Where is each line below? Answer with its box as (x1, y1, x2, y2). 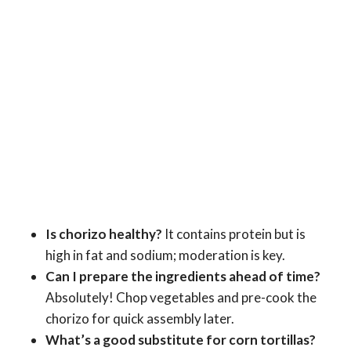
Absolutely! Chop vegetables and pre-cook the (45, 288, 317, 306)
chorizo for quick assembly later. (45, 309, 234, 327)
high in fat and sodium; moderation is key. (45, 246, 285, 263)
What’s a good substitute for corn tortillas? (45, 331, 316, 348)
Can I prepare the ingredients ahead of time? (45, 267, 320, 284)
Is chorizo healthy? (45, 225, 162, 242)
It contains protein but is (162, 225, 306, 242)
